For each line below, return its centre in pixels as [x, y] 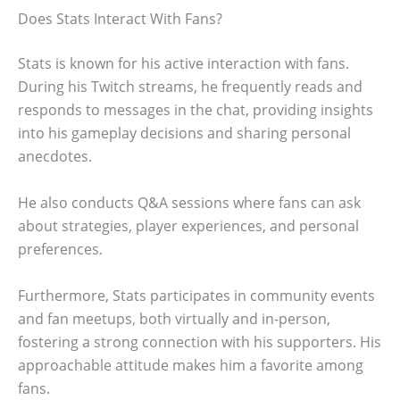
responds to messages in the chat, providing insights [196, 110]
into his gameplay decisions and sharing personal [184, 133]
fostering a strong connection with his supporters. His [200, 342]
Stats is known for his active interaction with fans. [183, 64]
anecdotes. [55, 157]
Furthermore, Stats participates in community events [196, 295]
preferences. [60, 249]
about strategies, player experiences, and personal [188, 225]
